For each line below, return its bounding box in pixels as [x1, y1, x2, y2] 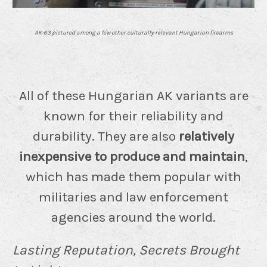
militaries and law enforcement [39, 188, 228, 205]
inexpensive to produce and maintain [19, 148, 245, 164]
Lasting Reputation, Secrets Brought [13, 241, 240, 258]
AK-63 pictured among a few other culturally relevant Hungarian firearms [34, 29, 233, 36]
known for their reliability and [44, 107, 223, 124]
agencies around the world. [51, 209, 216, 225]
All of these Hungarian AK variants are [18, 87, 249, 104]
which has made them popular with [26, 168, 241, 185]
